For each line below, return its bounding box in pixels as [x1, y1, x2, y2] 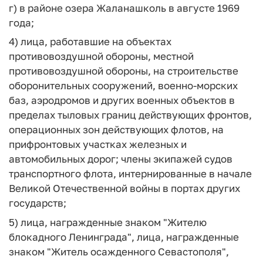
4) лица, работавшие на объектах [9, 35, 171, 48]
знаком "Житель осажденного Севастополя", [9, 245, 229, 258]
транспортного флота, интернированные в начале [9, 167, 252, 180]
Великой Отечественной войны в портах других [9, 182, 240, 194]
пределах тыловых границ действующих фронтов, [9, 109, 252, 121]
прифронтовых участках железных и [9, 138, 187, 150]
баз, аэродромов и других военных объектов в [9, 94, 235, 106]
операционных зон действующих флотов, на [9, 123, 224, 136]
